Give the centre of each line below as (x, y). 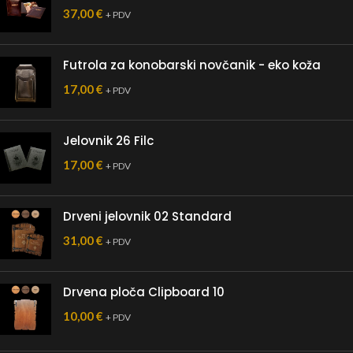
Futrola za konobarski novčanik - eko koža (192, 65)
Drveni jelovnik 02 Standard (147, 216)
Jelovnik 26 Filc (108, 141)
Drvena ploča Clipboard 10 (144, 292)
